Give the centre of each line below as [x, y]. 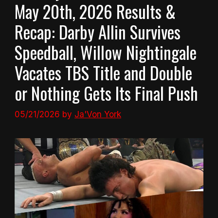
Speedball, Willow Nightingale [106, 52]
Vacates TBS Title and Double [103, 72]
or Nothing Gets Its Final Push [106, 93]
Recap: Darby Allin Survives [98, 31]
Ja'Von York [98, 115]
